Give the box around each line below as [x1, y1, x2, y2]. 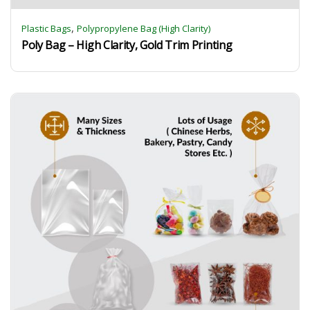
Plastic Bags [21, 22, 71, 35]
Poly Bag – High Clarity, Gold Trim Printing [21, 37, 232, 53]
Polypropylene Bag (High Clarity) [77, 22, 210, 35]
